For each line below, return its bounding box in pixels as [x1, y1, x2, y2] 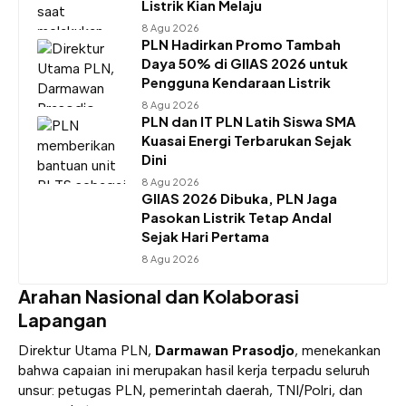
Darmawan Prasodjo [155, 341, 295, 359]
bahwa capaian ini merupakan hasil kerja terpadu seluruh [18, 361, 370, 379]
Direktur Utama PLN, [18, 341, 155, 359]
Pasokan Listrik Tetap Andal [141, 208, 332, 226]
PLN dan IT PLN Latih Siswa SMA [141, 111, 356, 130]
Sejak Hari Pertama [141, 227, 269, 245]
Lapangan [18, 307, 107, 331]
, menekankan [295, 341, 381, 359]
